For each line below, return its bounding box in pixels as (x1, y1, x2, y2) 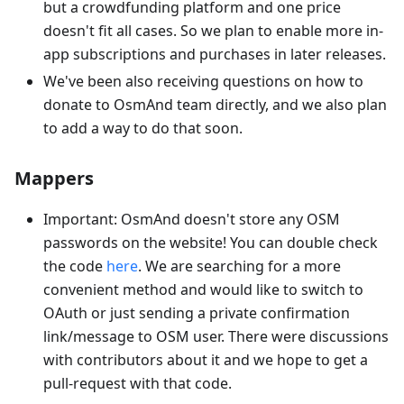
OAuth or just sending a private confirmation (43, 302, 350, 323)
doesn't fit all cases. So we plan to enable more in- (43, 20, 383, 41)
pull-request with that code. (43, 372, 232, 393)
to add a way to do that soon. (43, 117, 243, 138)
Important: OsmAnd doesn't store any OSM (43, 208, 340, 229)
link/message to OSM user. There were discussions (43, 326, 389, 346)
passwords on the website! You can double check (43, 232, 378, 252)
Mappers (14, 165, 94, 190)
